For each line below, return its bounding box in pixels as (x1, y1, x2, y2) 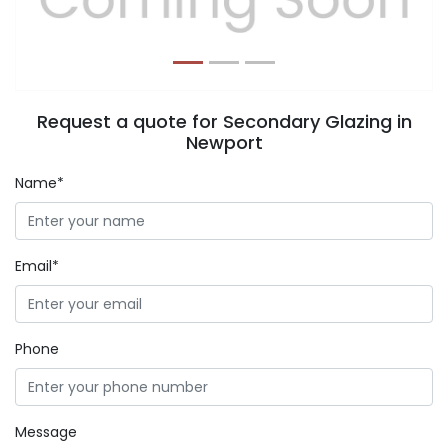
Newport (185, 130, 263, 155)
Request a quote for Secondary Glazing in (36, 109, 412, 134)
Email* (15, 256, 59, 276)
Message (15, 422, 77, 442)
